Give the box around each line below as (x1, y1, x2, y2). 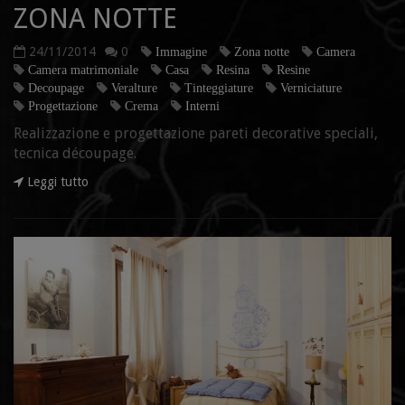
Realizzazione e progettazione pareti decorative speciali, (14, 124, 378, 142)
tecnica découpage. (14, 144, 137, 162)
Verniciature (280, 80, 342, 94)
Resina (216, 62, 250, 76)
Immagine (155, 44, 207, 58)
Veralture (111, 80, 157, 94)
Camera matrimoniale (28, 62, 138, 76)
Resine (277, 62, 310, 76)
